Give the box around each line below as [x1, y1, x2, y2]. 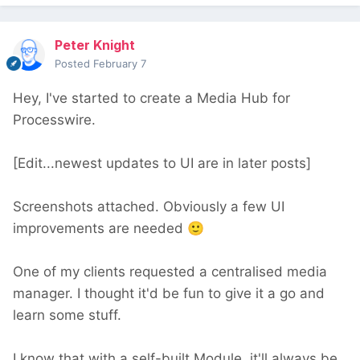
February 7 [93, 57, 146, 71]
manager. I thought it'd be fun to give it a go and [13, 285, 325, 302]
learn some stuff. [13, 307, 121, 324]
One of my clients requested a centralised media [13, 264, 327, 280]
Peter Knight [55, 37, 135, 54]
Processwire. [13, 112, 96, 129]
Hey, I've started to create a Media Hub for [13, 90, 290, 107]
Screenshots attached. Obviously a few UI [13, 198, 284, 215]
